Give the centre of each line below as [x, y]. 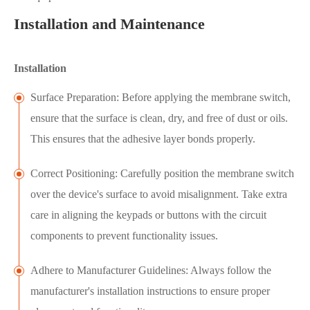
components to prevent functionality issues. [124, 236]
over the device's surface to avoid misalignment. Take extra [159, 194]
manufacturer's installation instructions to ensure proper [150, 291]
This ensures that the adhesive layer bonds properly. [143, 139]
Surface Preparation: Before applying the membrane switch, [161, 98]
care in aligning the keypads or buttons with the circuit [148, 215]
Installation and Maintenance [109, 24]
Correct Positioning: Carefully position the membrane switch [162, 174]
